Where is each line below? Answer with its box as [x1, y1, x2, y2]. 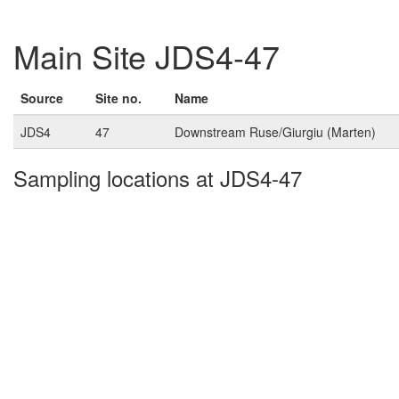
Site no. [95, 89, 142, 108]
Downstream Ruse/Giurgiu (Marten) [175, 123, 376, 142]
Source [20, 89, 63, 108]
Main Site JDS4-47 [13, 33, 280, 79]
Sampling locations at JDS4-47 [13, 162, 302, 194]
